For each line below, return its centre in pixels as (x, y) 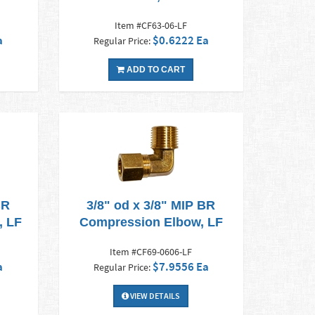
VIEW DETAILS (155, 296)
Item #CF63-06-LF (151, 26)
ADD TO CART (155, 70)
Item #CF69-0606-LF (151, 252)
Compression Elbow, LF (151, 223)
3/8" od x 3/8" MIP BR (151, 206)
